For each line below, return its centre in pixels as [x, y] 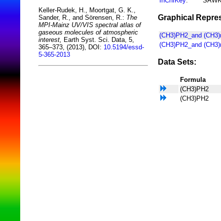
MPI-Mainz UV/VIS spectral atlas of [90, 25]
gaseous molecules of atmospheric [88, 33]
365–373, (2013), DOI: [71, 47]
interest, [50, 40]
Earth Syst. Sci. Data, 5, [98, 40]
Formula [193, 79]
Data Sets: [177, 62]
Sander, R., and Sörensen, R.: [82, 18]
